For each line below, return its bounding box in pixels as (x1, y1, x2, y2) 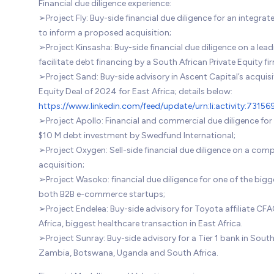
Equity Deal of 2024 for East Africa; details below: (38, 86, 232, 97)
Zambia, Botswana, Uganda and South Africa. (38, 247, 218, 258)
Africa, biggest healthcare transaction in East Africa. (38, 218, 243, 229)
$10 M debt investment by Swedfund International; (38, 130, 235, 141)
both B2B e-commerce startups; (38, 188, 165, 199)
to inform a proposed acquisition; (38, 27, 171, 38)
